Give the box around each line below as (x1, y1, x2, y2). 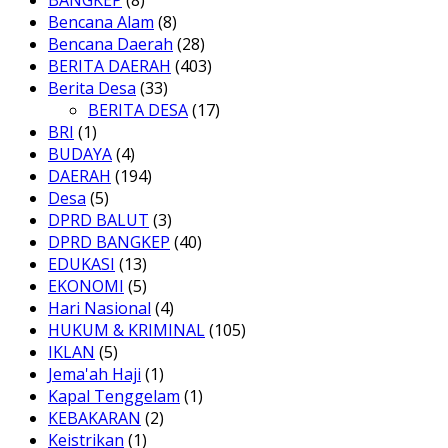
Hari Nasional (48, 297, 151, 320)
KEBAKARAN (48, 407, 141, 430)
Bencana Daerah (48, 33, 173, 56)
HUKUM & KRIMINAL (48, 319, 205, 342)
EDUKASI (48, 253, 115, 276)
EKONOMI (48, 275, 124, 298)
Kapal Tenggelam (48, 385, 180, 408)
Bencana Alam (48, 11, 154, 34)
